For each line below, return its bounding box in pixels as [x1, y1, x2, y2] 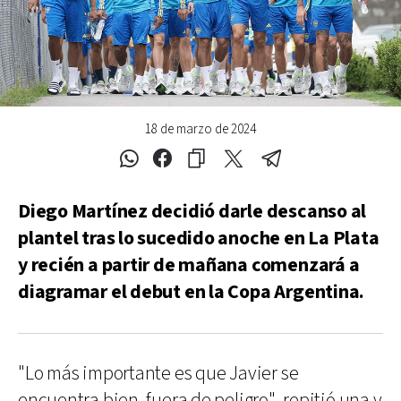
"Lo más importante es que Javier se [18, 360, 299, 387]
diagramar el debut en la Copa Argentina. [18, 278, 365, 305]
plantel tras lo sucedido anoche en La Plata [18, 225, 380, 252]
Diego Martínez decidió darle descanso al [18, 198, 367, 225]
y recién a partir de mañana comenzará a [18, 252, 360, 278]
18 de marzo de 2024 [145, 120, 256, 138]
